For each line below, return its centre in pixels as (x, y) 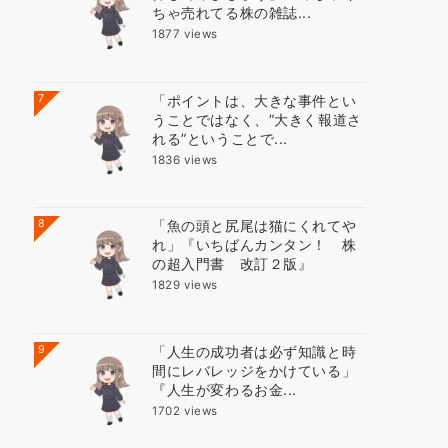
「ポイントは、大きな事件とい (254, 100)
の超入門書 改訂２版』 (232, 264)
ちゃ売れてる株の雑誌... (232, 13)
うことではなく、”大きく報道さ (257, 119)
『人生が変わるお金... (224, 389)
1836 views (185, 159)
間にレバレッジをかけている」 (254, 370)
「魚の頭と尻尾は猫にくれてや (254, 226)
